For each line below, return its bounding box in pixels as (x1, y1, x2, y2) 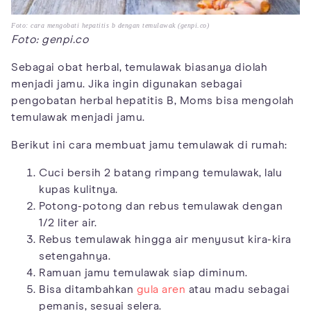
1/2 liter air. (39, 217, 96, 229)
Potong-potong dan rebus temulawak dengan (39, 201, 283, 212)
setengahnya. (39, 251, 110, 262)
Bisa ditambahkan (39, 284, 137, 296)
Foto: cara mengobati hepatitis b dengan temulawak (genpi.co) (11, 22, 209, 30)
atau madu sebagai (185, 284, 289, 296)
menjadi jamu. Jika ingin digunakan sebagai (11, 78, 242, 90)
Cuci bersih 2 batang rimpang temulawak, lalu (39, 167, 282, 179)
